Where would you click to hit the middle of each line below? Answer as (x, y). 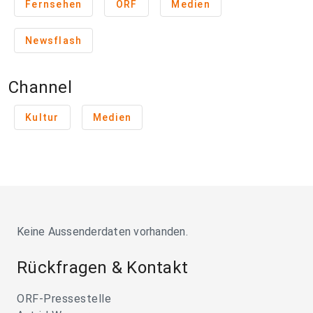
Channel (40, 88)
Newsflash (54, 41)
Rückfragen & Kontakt (102, 268)
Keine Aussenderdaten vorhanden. (102, 232)
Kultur (42, 118)
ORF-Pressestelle (64, 299)
